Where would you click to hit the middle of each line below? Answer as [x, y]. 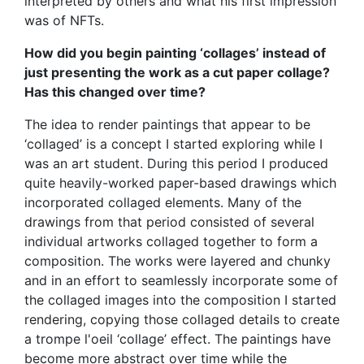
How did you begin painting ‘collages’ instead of [175, 53]
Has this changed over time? [115, 92]
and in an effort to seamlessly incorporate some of [181, 281]
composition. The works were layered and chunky [178, 261]
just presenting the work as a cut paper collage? [177, 73]
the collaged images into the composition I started [180, 300]
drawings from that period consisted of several [169, 222]
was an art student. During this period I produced [176, 164]
